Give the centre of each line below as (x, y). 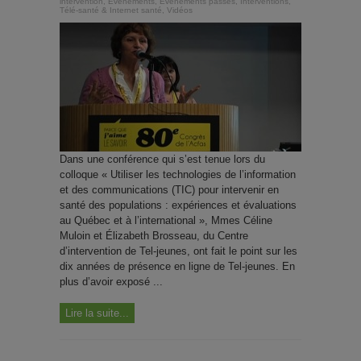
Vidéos (180, 10)
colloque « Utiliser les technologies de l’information (178, 174)
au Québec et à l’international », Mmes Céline (166, 220)
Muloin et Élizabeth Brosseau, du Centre (154, 235)
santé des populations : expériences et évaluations (178, 205)
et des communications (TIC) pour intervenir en (169, 189)
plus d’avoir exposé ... (111, 281)
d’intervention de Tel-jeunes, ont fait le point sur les (178, 251)
